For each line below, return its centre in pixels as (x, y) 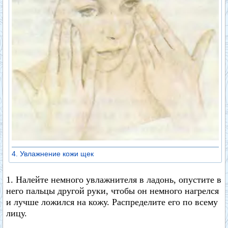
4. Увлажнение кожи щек (53, 154)
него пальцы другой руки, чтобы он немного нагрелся (112, 191)
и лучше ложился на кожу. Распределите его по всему (112, 202)
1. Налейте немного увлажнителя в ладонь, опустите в (114, 180)
